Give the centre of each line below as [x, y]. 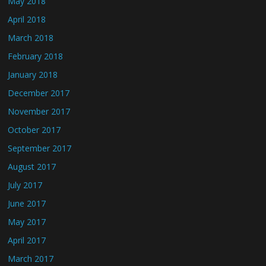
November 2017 [39, 111]
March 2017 [31, 258]
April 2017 [27, 240]
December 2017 [39, 93]
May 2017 [27, 221]
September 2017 [40, 148]
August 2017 [32, 166]
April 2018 [27, 19]
